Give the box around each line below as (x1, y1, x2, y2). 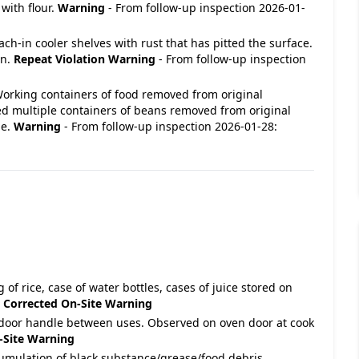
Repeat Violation (14, 51, 105, 67)
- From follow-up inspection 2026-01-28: (61, 119, 277, 134)
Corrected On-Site (3, 296, 102, 311)
